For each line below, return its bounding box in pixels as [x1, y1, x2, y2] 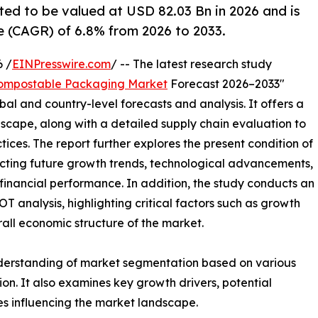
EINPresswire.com [12, 57, 111, 72]
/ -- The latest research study [111, 57, 272, 72]
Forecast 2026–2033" [168, 77, 285, 92]
